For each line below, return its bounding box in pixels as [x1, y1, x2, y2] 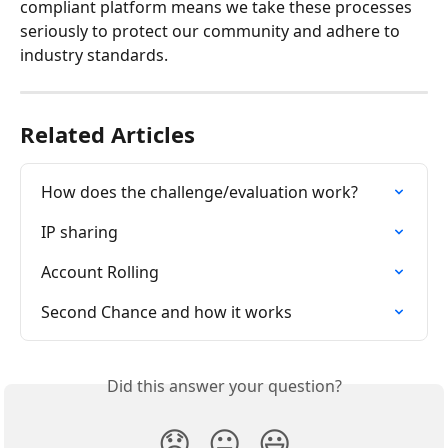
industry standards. [20, 44, 168, 66]
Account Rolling [41, 261, 159, 283]
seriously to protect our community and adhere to [20, 20, 404, 42]
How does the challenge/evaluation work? [41, 181, 358, 203]
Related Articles [20, 119, 195, 149]
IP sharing [41, 221, 118, 243]
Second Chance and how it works [41, 301, 292, 323]
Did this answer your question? [106, 375, 342, 397]
